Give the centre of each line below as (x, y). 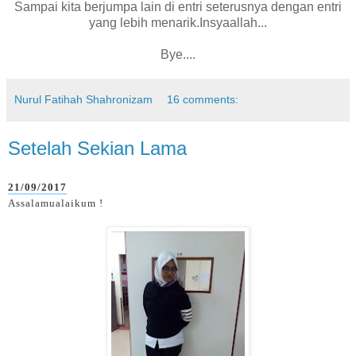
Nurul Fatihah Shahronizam (83, 100)
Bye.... (178, 55)
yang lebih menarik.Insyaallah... (178, 23)
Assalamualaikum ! (56, 203)
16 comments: (203, 100)
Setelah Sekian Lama (97, 149)
